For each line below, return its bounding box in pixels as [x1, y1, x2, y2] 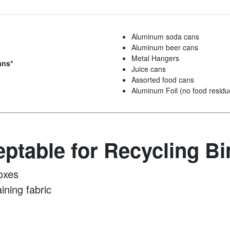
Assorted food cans [131, 74, 194, 85]
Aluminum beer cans [131, 42, 198, 53]
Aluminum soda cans [131, 31, 199, 42]
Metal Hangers [131, 53, 179, 64]
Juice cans [131, 64, 166, 74]
